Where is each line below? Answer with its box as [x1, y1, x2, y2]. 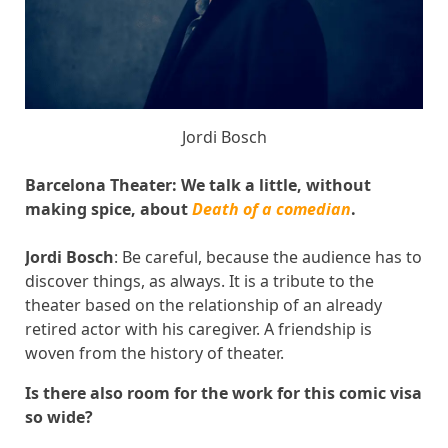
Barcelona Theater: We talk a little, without [25, 174, 371, 197]
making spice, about [25, 198, 192, 221]
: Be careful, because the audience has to [114, 246, 422, 269]
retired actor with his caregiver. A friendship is [25, 318, 372, 341]
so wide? [25, 406, 93, 429]
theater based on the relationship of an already [25, 294, 382, 317]
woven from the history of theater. [25, 342, 284, 365]
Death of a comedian [192, 198, 351, 221]
